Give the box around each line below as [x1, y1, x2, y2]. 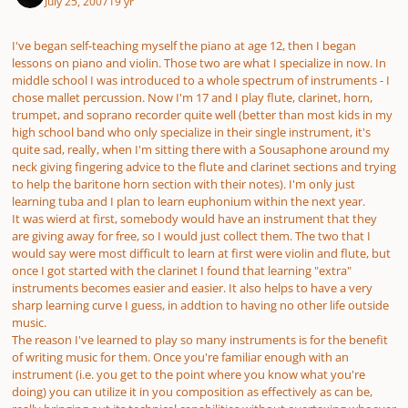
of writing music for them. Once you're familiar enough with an [12, 349, 349, 366]
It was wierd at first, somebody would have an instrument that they [12, 210, 377, 228]
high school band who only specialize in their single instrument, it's [12, 124, 371, 141]
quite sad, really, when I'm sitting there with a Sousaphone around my [12, 141, 390, 158]
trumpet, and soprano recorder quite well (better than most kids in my [12, 107, 393, 124]
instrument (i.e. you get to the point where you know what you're [12, 366, 365, 383]
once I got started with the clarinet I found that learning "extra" [12, 262, 352, 280]
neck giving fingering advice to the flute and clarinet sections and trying [12, 158, 396, 176]
